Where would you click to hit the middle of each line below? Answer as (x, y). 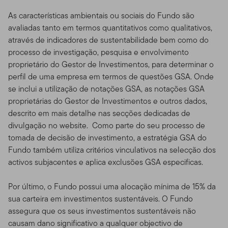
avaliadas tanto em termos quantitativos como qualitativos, (110, 27)
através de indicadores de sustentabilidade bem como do (108, 40)
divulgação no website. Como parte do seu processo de (107, 125)
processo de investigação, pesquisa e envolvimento (98, 52)
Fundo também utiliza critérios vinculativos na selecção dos (112, 150)
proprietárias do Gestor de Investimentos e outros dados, (108, 101)
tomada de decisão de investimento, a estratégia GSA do (107, 137)
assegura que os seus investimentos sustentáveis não (102, 211)
